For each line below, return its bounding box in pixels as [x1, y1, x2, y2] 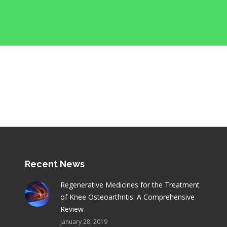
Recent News [24, 159, 85, 169]
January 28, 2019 [60, 217, 107, 226]
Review [60, 204, 84, 214]
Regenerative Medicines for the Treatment [60, 180, 200, 190]
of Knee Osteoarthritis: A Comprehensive [60, 192, 195, 202]
